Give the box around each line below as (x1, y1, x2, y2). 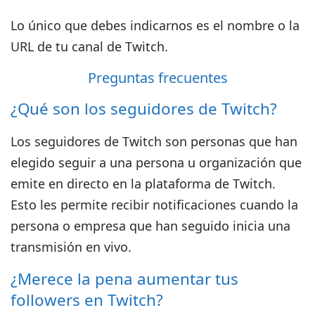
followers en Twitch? (11, 289, 163, 311)
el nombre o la (213, 17, 300, 34)
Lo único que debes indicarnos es (11, 17, 214, 34)
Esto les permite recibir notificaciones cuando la (11, 196, 299, 214)
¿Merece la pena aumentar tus (11, 268, 238, 290)
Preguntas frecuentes (87, 68, 228, 88)
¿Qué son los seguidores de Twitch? (11, 98, 277, 120)
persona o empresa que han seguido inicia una (11, 217, 291, 235)
